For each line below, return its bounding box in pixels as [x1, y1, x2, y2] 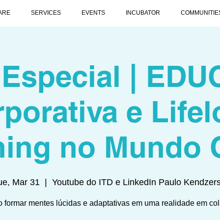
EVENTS [82, 9, 105, 16]
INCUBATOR [126, 9, 160, 16]
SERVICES [31, 9, 61, 16]
